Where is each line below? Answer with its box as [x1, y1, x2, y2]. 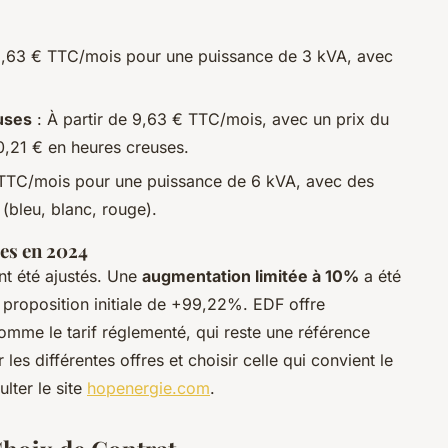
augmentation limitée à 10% [142, 265, 359, 286]
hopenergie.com [87, 377, 210, 398]
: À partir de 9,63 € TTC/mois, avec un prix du [32, 108, 389, 129]
